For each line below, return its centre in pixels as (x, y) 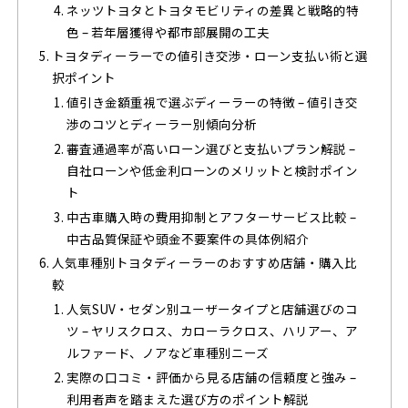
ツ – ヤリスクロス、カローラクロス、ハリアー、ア (212, 330)
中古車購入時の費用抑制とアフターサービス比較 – (211, 216)
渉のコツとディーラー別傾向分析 (161, 124)
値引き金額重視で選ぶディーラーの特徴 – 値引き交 (212, 102)
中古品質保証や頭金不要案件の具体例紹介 (187, 238)
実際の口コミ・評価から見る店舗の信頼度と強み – (211, 377)
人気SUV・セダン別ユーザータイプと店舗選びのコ (212, 308)
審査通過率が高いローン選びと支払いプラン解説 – (210, 148)
